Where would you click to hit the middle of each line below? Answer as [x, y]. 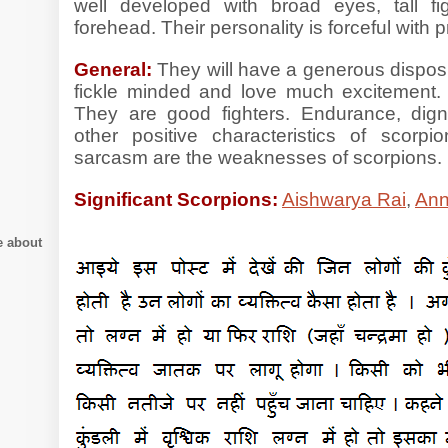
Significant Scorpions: [176, 199]
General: [113, 69]
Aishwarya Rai [344, 199]
